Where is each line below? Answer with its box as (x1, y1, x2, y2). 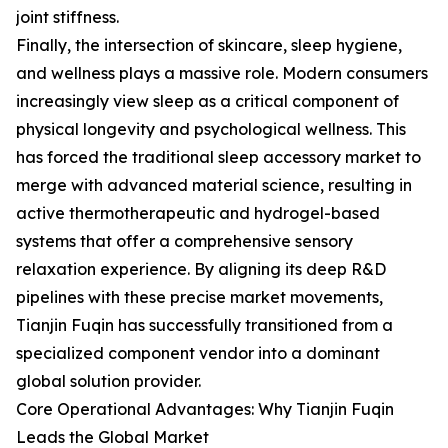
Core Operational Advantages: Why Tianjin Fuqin (16, 399, 394, 419)
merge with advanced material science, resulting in (16, 175, 412, 195)
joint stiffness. (16, 7, 119, 27)
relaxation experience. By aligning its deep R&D (16, 259, 386, 279)
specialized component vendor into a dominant (16, 343, 380, 363)
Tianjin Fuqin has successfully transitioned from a (16, 315, 393, 335)
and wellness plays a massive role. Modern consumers (16, 63, 428, 83)
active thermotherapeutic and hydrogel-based (16, 203, 380, 223)
